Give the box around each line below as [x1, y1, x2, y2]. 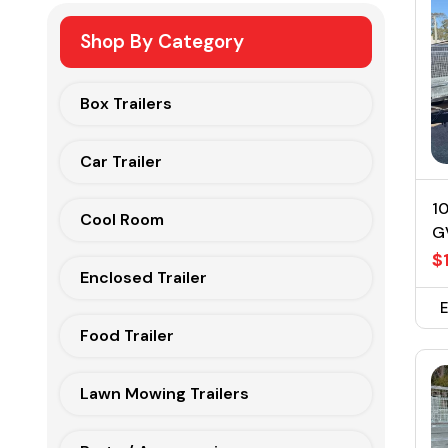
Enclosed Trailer [80, 267, 207, 288]
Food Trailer [80, 325, 174, 346]
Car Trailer [80, 151, 162, 172]
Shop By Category [80, 29, 244, 54]
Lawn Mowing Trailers [80, 383, 249, 404]
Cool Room [80, 209, 164, 230]
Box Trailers [80, 93, 172, 114]
